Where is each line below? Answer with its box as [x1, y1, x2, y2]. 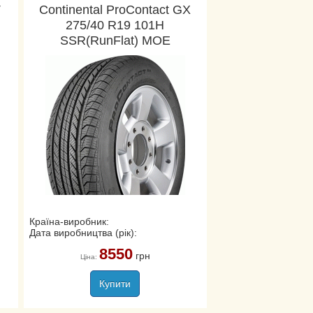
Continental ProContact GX [39, 3, 191, 17]
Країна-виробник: [29, 216, 109, 227]
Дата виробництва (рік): [29, 227, 137, 238]
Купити [99, 278, 131, 289]
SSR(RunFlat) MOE [59, 34, 170, 48]
